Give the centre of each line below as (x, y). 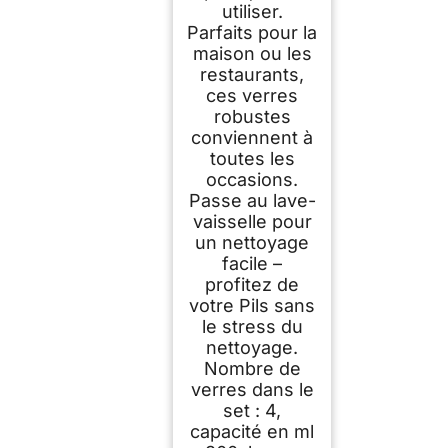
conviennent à (252, 137)
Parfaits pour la (252, 32)
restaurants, (252, 74)
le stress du (252, 326)
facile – (252, 263)
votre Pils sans (252, 305)
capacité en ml (252, 431)
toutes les (252, 158)
